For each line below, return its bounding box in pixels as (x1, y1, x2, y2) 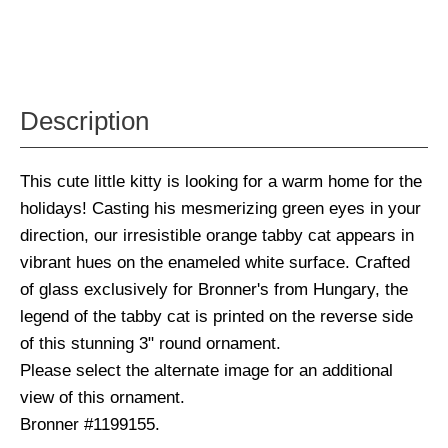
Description (20, 107, 149, 136)
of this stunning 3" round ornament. (20, 333, 281, 354)
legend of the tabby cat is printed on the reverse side (20, 306, 413, 327)
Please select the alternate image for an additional (20, 360, 393, 381)
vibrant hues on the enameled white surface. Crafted (20, 252, 410, 273)
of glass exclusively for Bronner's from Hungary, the (20, 279, 408, 300)
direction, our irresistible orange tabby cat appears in (20, 225, 414, 246)
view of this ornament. (20, 387, 185, 408)
